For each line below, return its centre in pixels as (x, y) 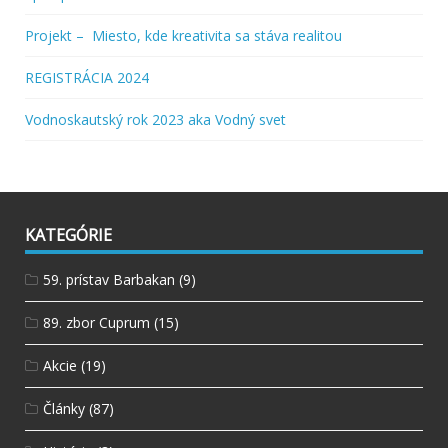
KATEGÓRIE (68, 234)
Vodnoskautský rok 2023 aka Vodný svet (155, 119)
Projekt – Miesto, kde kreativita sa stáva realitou (183, 35)
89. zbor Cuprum (96, 322)
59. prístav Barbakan (109, 279)
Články (64, 408)
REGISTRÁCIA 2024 (87, 77)
